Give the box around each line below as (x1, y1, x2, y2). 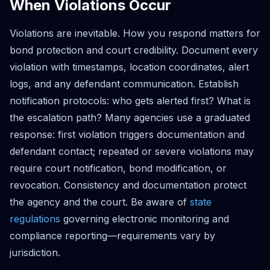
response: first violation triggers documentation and (10, 128, 245, 140)
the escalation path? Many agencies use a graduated (10, 111, 250, 124)
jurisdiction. (10, 246, 60, 259)
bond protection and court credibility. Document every (10, 43, 258, 56)
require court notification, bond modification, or (10, 162, 227, 174)
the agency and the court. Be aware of (10, 195, 190, 208)
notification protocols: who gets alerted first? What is (10, 94, 251, 107)
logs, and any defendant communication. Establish (10, 77, 239, 90)
